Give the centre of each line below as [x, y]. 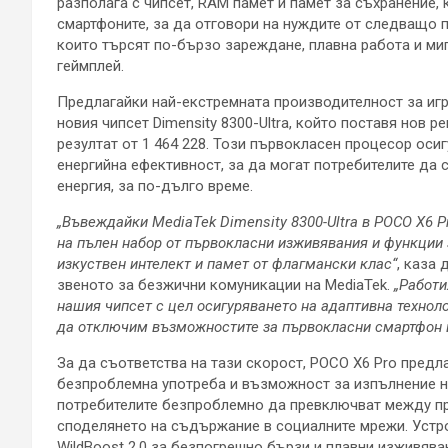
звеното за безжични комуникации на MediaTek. [225, 285]
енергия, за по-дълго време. [155, 186]
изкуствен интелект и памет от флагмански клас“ [227, 264]
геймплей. [90, 66]
